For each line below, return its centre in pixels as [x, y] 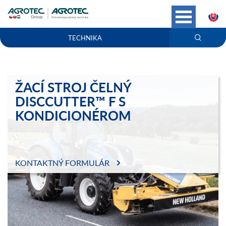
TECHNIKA [85, 38]
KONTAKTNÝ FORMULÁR [62, 163]
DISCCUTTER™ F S [70, 101]
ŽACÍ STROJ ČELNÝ [73, 87]
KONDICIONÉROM [73, 115]
